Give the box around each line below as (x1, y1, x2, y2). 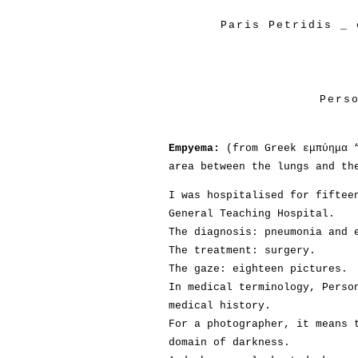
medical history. (169, 300, 271, 312)
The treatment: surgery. (169, 245, 316, 257)
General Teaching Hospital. (169, 208, 335, 220)
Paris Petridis (221, 19, 332, 31)
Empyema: (169, 142, 220, 154)
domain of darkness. (169, 336, 290, 348)
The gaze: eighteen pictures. (169, 263, 348, 275)
